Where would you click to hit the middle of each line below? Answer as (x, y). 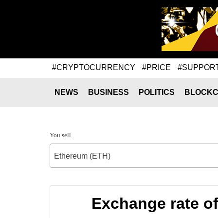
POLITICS (157, 92)
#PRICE (156, 67)
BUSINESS (109, 92)
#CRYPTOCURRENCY (94, 67)
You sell (60, 135)
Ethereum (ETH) (82, 156)
